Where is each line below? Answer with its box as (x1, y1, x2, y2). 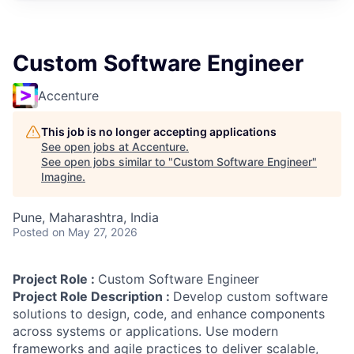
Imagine (41, 170, 82, 183)
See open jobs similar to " (41, 155, 173, 168)
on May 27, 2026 (52, 225, 137, 239)
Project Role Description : (13, 288, 173, 304)
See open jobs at (41, 140, 132, 153)
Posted (13, 225, 49, 239)
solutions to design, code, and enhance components (13, 306, 325, 322)
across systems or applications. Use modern (13, 323, 278, 339)
